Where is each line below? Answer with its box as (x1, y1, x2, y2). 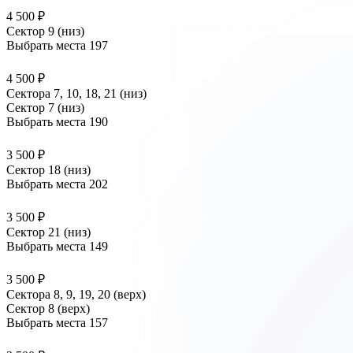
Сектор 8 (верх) (6, 302, 90, 316)
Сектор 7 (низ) (6, 101, 84, 115)
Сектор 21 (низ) (6, 225, 91, 240)
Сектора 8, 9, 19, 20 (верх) (6, 288, 146, 302)
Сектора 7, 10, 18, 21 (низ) (6, 87, 147, 101)
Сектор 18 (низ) (6, 163, 91, 177)
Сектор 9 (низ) (6, 24, 84, 39)
